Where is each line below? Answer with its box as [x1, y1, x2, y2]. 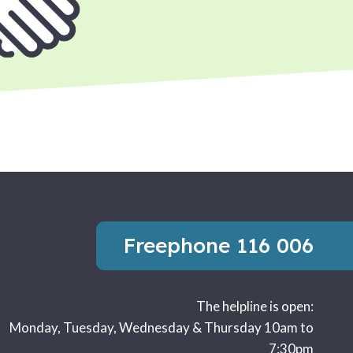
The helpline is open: [196, 298, 314, 314]
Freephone [124, 232, 236, 258]
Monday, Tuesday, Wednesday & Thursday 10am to [9, 319, 314, 336]
